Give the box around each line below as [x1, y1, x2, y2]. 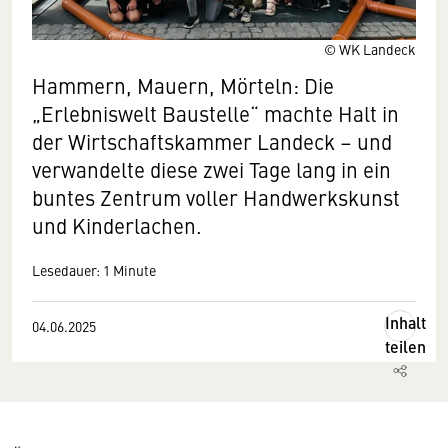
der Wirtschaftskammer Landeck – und [32, 127, 392, 156]
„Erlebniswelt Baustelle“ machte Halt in [32, 99, 399, 128]
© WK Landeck [324, 39, 416, 59]
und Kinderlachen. [32, 211, 202, 240]
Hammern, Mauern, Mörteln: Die [32, 71, 334, 100]
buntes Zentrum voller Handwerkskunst [32, 183, 400, 212]
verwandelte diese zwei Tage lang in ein [32, 155, 391, 184]
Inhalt [385, 311, 426, 334]
